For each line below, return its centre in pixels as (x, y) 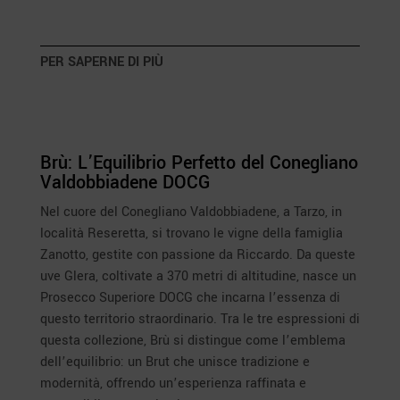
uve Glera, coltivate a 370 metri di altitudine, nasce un (198, 276)
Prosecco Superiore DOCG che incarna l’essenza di (190, 298)
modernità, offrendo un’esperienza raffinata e (173, 383)
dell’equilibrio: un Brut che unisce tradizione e (175, 362)
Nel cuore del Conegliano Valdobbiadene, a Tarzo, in (191, 212)
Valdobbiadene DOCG (125, 183)
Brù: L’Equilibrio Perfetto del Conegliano (199, 163)
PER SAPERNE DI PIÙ (101, 62)
